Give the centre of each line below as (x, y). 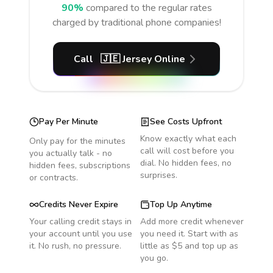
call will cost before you (187, 151)
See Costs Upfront (186, 122)
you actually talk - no (71, 153)
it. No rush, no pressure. (75, 246)
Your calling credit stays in (80, 222)
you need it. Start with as (189, 234)
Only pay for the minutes (77, 141)
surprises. (159, 175)
